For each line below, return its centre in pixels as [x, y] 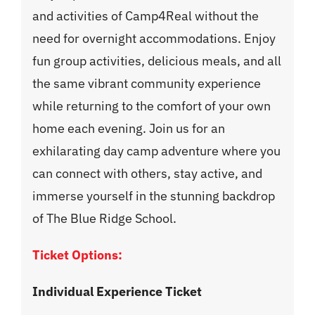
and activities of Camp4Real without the [146, 15]
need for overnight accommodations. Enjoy [154, 38]
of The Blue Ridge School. [105, 218]
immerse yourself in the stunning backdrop [154, 195]
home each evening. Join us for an [129, 128]
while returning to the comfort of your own [152, 105]
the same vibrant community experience [147, 83]
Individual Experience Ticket [119, 291]
